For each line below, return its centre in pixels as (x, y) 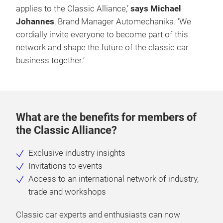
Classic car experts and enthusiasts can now (98, 215)
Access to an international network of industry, (113, 179)
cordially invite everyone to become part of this (102, 34)
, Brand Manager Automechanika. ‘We (123, 21)
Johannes (35, 21)
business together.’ (50, 60)
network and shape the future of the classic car (102, 47)
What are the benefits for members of (106, 117)
